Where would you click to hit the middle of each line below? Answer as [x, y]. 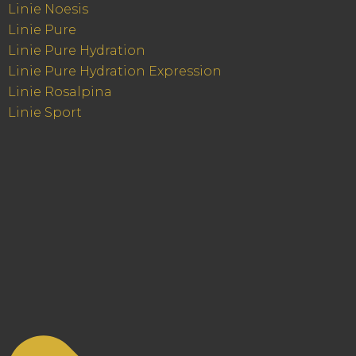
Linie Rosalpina [60, 92]
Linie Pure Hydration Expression [115, 72]
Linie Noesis [48, 10]
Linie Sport [45, 113]
